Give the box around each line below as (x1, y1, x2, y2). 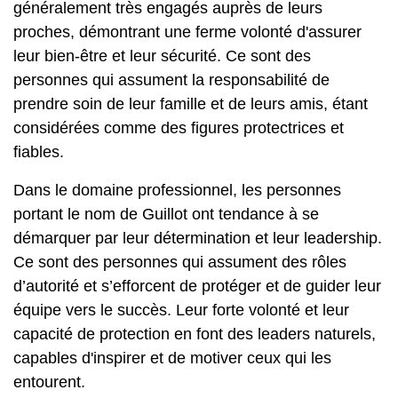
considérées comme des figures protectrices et (13, 119, 344, 137)
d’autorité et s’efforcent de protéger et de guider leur (13, 277, 381, 295)
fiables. (13, 143, 64, 161)
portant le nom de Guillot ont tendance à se (13, 205, 319, 223)
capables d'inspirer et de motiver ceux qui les (13, 349, 331, 367)
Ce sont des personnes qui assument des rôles (13, 253, 346, 271)
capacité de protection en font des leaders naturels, (13, 325, 376, 343)
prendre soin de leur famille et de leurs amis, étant (13, 95, 368, 113)
